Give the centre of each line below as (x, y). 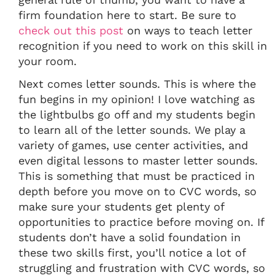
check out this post (71, 31)
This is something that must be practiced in (137, 176)
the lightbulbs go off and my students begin (137, 115)
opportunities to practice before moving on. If (141, 222)
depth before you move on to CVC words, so (137, 192)
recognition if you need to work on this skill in (143, 46)
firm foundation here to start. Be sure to (127, 15)
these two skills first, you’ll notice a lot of (132, 253)
